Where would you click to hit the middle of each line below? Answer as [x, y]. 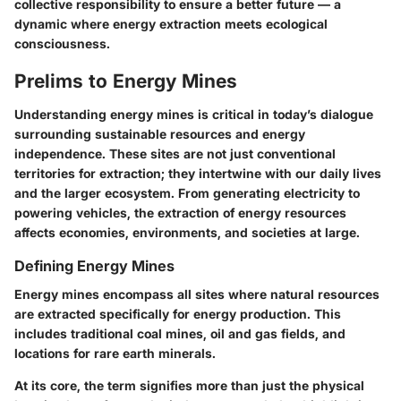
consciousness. [62, 43]
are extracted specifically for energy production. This [178, 314]
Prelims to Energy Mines [126, 81]
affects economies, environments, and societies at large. [187, 232]
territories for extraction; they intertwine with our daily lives [198, 173]
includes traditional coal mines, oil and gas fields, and [180, 334]
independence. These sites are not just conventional [175, 154]
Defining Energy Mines [94, 266]
